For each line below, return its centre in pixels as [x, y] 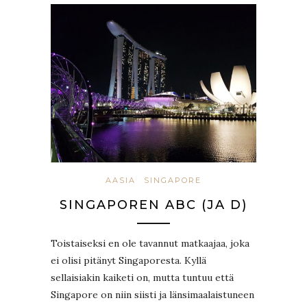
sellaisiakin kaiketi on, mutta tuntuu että [142, 277]
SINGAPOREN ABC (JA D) [153, 205]
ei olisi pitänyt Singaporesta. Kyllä [128, 260]
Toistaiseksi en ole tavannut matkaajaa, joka [150, 243]
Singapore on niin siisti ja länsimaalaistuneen [152, 294]
